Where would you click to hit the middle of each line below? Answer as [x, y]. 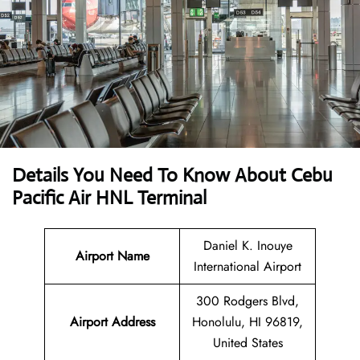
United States [247, 343]
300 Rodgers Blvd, [247, 301]
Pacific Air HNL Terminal [109, 198]
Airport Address [112, 322]
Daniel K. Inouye [247, 246]
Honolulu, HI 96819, [247, 322]
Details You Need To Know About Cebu [172, 176]
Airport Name [112, 256]
